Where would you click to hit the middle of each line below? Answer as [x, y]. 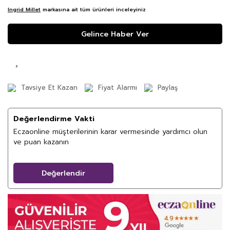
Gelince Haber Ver [115, 34]
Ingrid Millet [24, 9]
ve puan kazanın [41, 142]
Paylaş [168, 88]
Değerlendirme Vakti [54, 119]
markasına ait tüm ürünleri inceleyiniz [94, 9]
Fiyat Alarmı [118, 88]
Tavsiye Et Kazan [49, 88]
